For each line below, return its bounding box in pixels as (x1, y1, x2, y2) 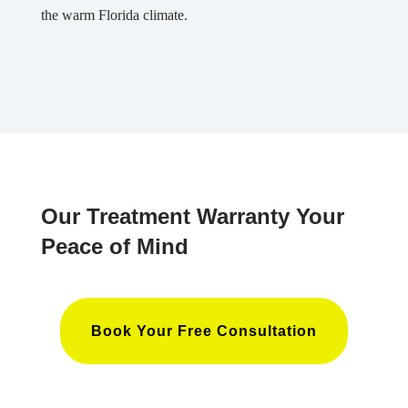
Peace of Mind (40, 233, 189, 259)
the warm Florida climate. (40, 7, 188, 24)
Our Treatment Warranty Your (40, 203, 344, 229)
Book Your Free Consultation (90, 322, 317, 339)
